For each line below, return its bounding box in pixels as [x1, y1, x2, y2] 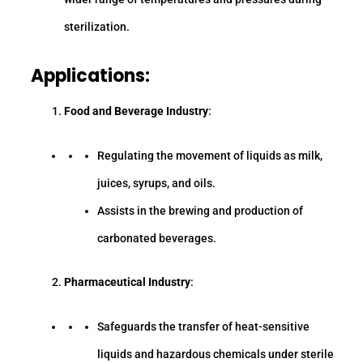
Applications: [31, 62, 150, 88]
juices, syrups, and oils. [97, 176, 216, 190]
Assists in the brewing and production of [97, 203, 304, 217]
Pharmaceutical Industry [64, 275, 191, 289]
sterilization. [64, 19, 130, 33]
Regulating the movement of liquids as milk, [97, 148, 323, 162]
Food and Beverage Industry [64, 105, 209, 118]
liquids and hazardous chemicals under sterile [97, 347, 335, 361]
